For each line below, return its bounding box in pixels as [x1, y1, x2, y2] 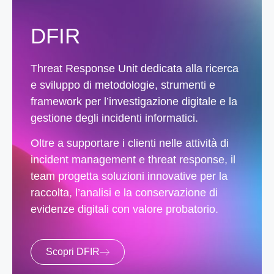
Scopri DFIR [46, 246, 100, 257]
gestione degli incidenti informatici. [31, 111, 198, 124]
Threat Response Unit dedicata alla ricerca [31, 62, 239, 75]
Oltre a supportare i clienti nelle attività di [31, 137, 229, 150]
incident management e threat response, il [31, 154, 235, 166]
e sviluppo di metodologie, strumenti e [31, 78, 215, 91]
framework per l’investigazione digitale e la [31, 95, 237, 108]
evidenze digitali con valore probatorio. [31, 203, 218, 216]
